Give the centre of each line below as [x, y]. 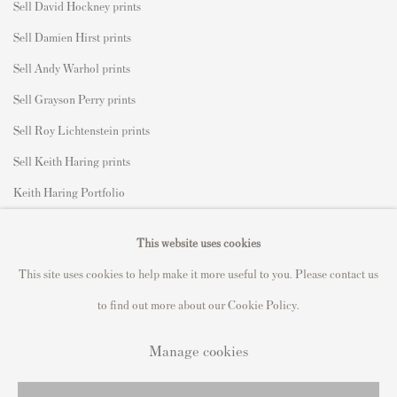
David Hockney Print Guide [82, 253]
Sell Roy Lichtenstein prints [82, 129]
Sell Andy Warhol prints [72, 67]
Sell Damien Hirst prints [72, 36]
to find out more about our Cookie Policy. [198, 304]
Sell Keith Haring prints [72, 160]
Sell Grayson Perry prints [74, 98]
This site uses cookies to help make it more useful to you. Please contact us [198, 273]
